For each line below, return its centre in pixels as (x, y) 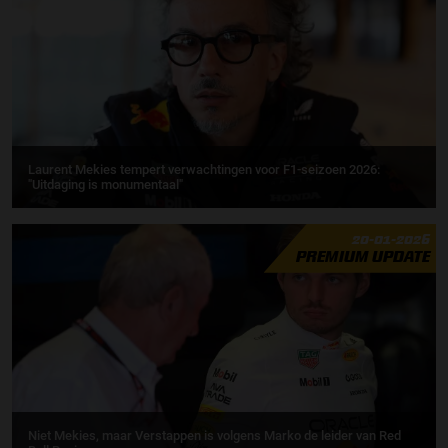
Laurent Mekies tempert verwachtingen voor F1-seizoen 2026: (204, 169)
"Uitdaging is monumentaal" (105, 184)
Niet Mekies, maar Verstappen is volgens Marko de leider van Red (214, 435)
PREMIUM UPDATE (362, 256)
